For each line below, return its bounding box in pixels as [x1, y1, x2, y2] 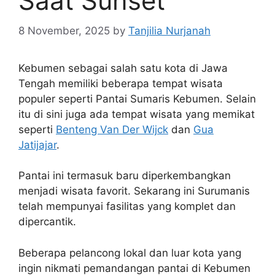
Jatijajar [18, 138, 56, 151]
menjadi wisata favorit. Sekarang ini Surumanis [18, 185, 250, 197]
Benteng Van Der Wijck [56, 123, 168, 136]
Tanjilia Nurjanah [128, 24, 211, 37]
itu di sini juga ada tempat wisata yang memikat [18, 107, 255, 120]
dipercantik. [18, 215, 76, 228]
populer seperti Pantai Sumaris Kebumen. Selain [18, 92, 256, 105]
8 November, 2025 [18, 24, 110, 37]
